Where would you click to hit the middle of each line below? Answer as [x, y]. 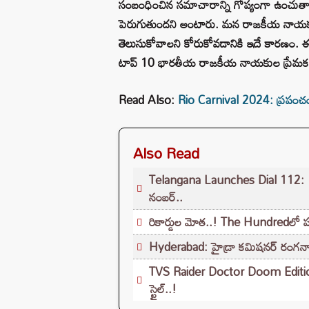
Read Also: [148, 99]
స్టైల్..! [163, 288]
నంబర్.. [166, 197]
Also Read [166, 153]
